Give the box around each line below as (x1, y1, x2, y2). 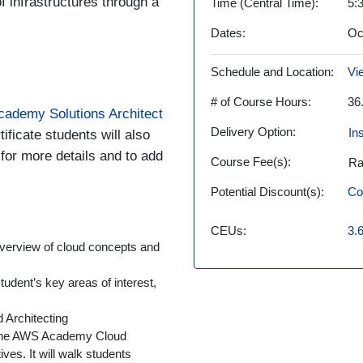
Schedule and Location (211, 65, 331, 79)
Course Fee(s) (211, 155, 288, 169)
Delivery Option (211, 125, 293, 139)
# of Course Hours (211, 95, 308, 109)
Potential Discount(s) (211, 185, 321, 199)
